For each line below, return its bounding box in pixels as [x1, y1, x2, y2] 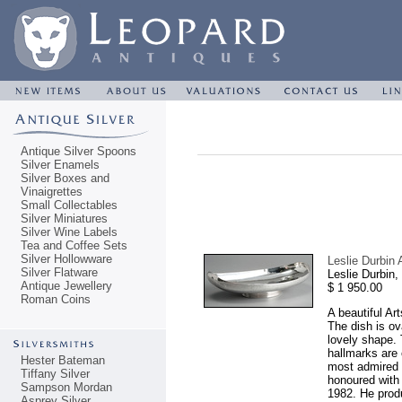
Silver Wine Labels [21, 225, 118, 239]
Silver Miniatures [21, 212, 108, 225]
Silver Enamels [21, 158, 100, 171]
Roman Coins [21, 293, 91, 306]
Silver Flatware [21, 266, 98, 279]
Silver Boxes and [21, 171, 109, 185]
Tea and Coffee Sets [21, 239, 127, 252]
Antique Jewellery [21, 279, 112, 293]
